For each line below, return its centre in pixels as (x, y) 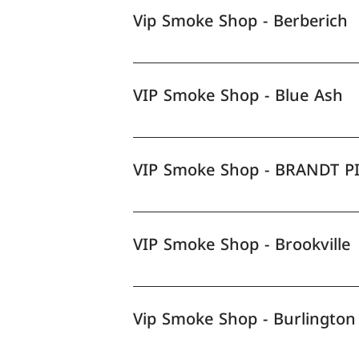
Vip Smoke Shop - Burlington (245, 319)
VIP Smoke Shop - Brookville (242, 244)
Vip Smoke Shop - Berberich (241, 20)
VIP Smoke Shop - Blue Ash (238, 95)
